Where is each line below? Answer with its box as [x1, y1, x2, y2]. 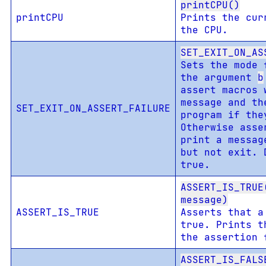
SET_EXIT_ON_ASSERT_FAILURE [15, 102, 170, 115]
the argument [180, 71, 258, 84]
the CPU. [180, 23, 228, 36]
